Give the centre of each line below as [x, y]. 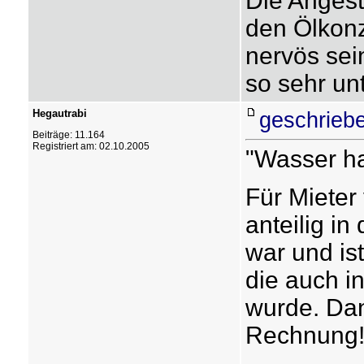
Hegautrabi [59, 113]
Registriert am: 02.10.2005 [91, 146]
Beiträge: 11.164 [68, 135]
